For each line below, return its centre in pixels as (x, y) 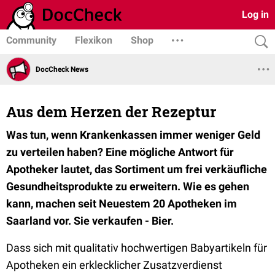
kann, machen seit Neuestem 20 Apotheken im (122, 203)
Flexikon (94, 40)
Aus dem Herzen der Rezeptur (111, 112)
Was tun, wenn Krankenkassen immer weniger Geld (133, 135)
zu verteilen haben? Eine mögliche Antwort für (120, 152)
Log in (255, 14)
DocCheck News (62, 69)
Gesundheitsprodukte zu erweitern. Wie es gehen (128, 186)
